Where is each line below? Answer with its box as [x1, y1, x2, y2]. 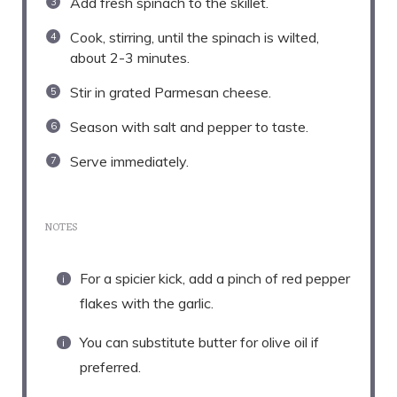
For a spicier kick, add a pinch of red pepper [80, 269, 350, 287]
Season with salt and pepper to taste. [70, 117, 308, 136]
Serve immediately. [70, 152, 189, 170]
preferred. [80, 357, 141, 376]
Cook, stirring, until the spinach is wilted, [70, 27, 319, 46]
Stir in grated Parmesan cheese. [70, 82, 271, 101]
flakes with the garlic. [80, 293, 214, 312]
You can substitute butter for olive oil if [80, 332, 319, 351]
